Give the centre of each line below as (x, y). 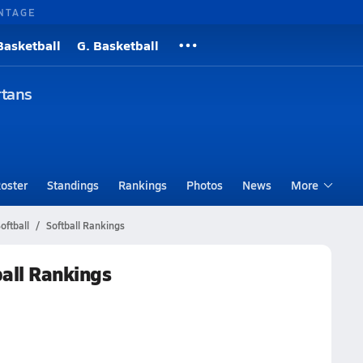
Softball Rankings (85, 225)
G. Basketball (118, 45)
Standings (73, 185)
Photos (204, 185)
